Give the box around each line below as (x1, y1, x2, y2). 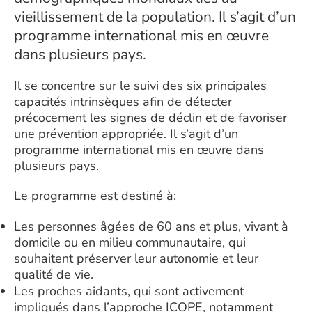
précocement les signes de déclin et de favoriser (13, 109, 287, 127)
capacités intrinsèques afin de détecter (13, 93, 232, 111)
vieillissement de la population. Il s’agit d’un (13, 7, 296, 27)
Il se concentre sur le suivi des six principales (13, 77, 267, 95)
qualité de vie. (13, 266, 93, 283)
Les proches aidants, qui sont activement (13, 283, 244, 300)
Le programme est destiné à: (13, 187, 176, 205)
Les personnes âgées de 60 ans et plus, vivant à (13, 218, 288, 235)
